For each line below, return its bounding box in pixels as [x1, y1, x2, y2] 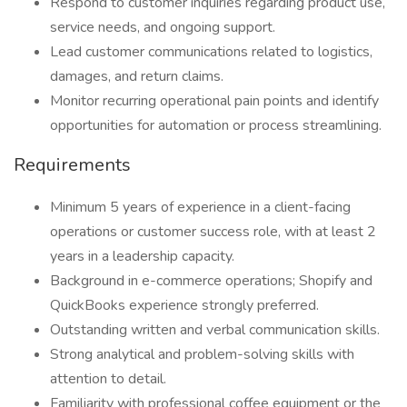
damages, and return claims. [50, 66, 223, 86]
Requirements [14, 153, 131, 177]
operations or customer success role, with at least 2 [50, 222, 376, 242]
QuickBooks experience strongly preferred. [50, 295, 319, 315]
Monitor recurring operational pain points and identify [50, 91, 379, 111]
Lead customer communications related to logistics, [50, 42, 372, 62]
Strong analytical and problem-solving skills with [50, 344, 354, 364]
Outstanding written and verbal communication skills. [50, 320, 380, 340]
